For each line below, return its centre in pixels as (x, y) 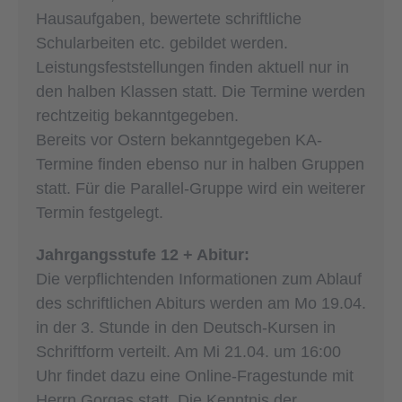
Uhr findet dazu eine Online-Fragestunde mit (195, 376)
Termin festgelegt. (100, 212)
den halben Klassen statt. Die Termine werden (201, 91)
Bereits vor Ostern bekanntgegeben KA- (179, 140)
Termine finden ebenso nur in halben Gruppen (200, 164)
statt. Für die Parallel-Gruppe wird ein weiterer (201, 188)
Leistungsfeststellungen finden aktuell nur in (192, 67)
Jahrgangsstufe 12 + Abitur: (143, 254)
